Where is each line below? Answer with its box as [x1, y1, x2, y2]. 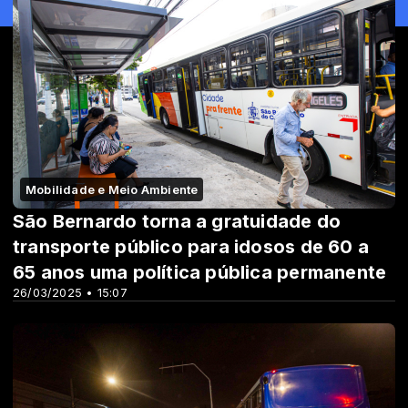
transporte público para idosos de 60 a [13, 236, 369, 259]
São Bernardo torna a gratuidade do [13, 210, 342, 233]
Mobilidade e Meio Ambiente [25, 182, 199, 198]
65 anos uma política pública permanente [13, 261, 387, 284]
